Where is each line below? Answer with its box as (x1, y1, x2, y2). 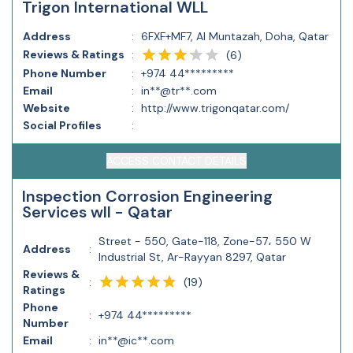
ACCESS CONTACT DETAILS (106, 154, 247, 168)
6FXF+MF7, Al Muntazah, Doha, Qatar (141, 29, 329, 43)
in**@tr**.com (141, 84, 217, 98)
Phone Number (23, 66, 106, 80)
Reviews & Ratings (23, 47, 124, 61)
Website (23, 101, 70, 115)
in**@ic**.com (98, 333, 174, 347)
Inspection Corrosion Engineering (22, 186, 273, 206)
